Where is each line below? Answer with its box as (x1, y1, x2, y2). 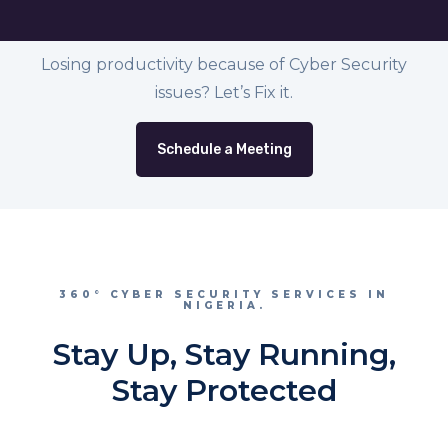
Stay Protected (111, 371, 337, 409)
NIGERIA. (182, 298, 266, 312)
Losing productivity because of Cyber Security (41, 54, 407, 74)
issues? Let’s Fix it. (155, 82, 293, 102)
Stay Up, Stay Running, (52, 335, 396, 373)
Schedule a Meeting (156, 140, 292, 158)
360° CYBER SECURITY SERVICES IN (59, 287, 389, 301)
